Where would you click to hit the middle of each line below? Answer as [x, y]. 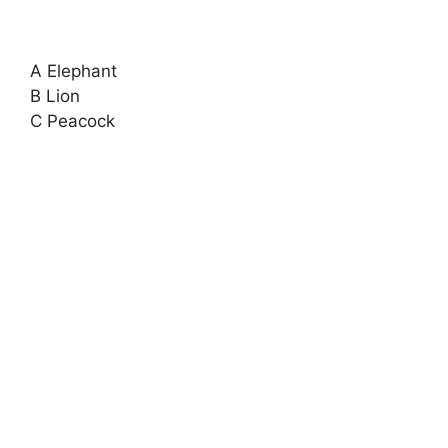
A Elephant [73, 71]
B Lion [55, 96]
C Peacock [72, 121]
